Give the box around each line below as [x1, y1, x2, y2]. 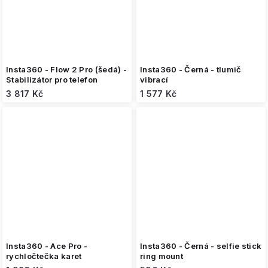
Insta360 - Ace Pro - [6, 241, 87, 251]
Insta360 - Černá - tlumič [140, 65, 242, 74]
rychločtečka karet [6, 251, 82, 261]
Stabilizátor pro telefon [6, 75, 98, 84]
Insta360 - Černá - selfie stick [140, 241, 262, 251]
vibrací [140, 75, 169, 84]
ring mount [140, 251, 183, 261]
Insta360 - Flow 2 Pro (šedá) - [6, 65, 127, 74]
